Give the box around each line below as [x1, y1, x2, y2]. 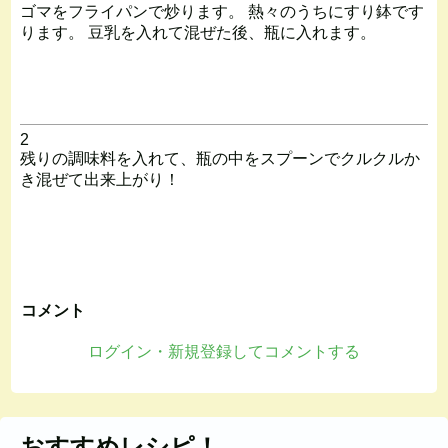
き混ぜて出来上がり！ [19, 170, 180, 188]
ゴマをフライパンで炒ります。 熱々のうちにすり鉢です [19, 2, 424, 20]
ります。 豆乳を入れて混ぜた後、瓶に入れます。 [19, 23, 376, 41]
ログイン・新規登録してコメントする [88, 342, 360, 360]
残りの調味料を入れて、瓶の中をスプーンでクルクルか [19, 149, 420, 167]
